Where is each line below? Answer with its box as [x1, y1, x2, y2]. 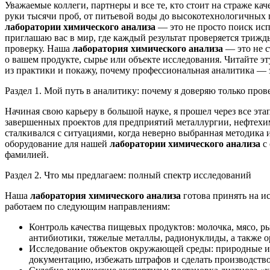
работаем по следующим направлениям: [5, 201, 170, 212]
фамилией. [5, 149, 49, 160]
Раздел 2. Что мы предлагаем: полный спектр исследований [5, 169, 251, 180]
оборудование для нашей [5, 138, 110, 149]
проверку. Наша [5, 43, 72, 54]
